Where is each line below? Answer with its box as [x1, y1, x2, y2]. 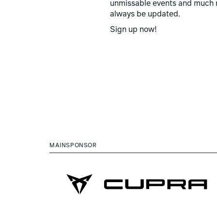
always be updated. [110, 11, 181, 18]
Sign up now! [110, 26, 157, 34]
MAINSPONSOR [49, 143, 97, 149]
